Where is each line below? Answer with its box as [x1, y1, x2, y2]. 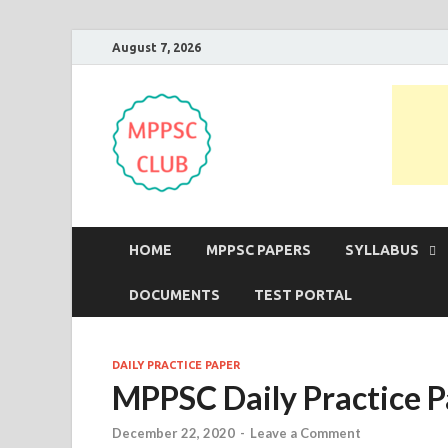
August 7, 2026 [112, 40, 201, 54]
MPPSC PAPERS [206, 241, 311, 258]
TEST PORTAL [254, 286, 352, 303]
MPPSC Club [227, 109, 439, 158]
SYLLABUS [345, 241, 419, 258]
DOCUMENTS [129, 286, 220, 303]
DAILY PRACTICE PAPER [112, 359, 240, 371]
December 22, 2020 [112, 425, 235, 442]
